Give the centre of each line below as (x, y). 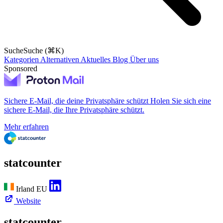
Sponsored (21, 68)
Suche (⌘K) (44, 51)
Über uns (144, 59)
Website (28, 201)
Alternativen (60, 59)
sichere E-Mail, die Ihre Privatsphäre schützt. (74, 110)
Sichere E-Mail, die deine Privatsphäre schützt (76, 101)
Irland (25, 189)
